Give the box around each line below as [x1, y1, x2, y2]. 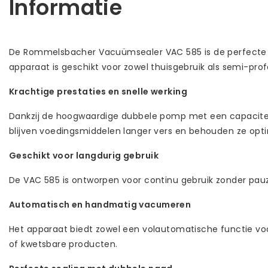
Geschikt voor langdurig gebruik [9, 149, 159, 162]
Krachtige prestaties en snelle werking [9, 85, 187, 98]
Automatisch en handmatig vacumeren [9, 198, 191, 211]
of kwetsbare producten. [9, 237, 118, 250]
